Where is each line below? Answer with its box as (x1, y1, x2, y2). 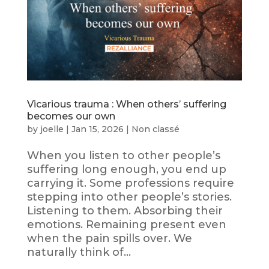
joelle (40, 124, 64, 135)
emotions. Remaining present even (26, 218, 226, 232)
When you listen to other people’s (26, 149, 220, 163)
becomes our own (26, 110, 115, 122)
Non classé (131, 124, 180, 135)
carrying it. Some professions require (26, 177, 234, 190)
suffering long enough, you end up (26, 163, 226, 177)
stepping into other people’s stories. (26, 190, 232, 204)
